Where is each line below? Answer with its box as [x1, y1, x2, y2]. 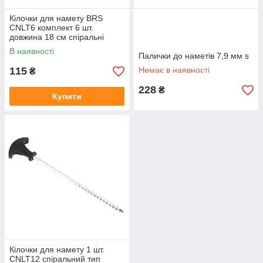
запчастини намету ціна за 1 [9, 42, 119, 51]
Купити [52, 92, 82, 101]
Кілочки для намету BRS [9, 14, 103, 23]
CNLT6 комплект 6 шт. [9, 23, 93, 32]
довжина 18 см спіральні [9, 32, 104, 42]
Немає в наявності [139, 65, 210, 75]
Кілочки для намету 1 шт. [9, 245, 104, 254]
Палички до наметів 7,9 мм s [139, 51, 249, 60]
